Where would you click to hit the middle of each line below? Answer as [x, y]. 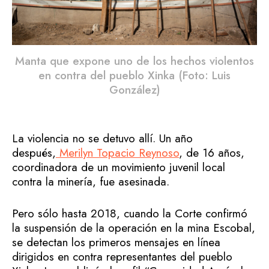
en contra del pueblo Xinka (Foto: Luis [134, 76]
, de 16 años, [212, 153]
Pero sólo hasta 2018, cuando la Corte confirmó [130, 213]
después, [34, 153]
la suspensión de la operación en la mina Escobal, [134, 228]
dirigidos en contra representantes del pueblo [122, 256]
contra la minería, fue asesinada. [91, 182]
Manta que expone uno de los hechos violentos [134, 61]
